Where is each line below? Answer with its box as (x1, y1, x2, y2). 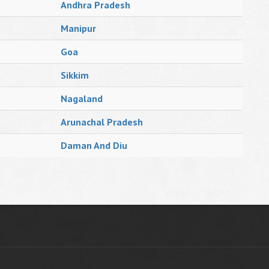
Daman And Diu (61, 139, 127, 151)
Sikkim (61, 69, 89, 81)
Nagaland (61, 92, 103, 104)
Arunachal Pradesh (61, 116, 143, 128)
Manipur (61, 22, 96, 34)
